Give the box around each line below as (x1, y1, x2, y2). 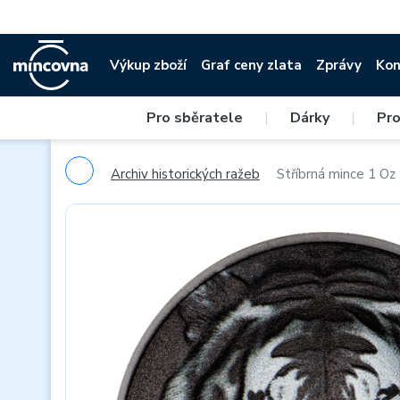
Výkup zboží (110, 56, 187, 74)
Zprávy (316, 56, 362, 74)
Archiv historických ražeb (110, 164, 260, 183)
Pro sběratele (146, 108, 243, 128)
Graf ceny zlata (201, 56, 303, 74)
